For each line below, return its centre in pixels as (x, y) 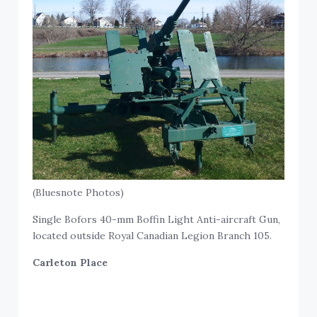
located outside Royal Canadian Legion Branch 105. (152, 236)
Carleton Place (70, 263)
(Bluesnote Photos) (79, 193)
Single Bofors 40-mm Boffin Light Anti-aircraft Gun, (157, 220)
